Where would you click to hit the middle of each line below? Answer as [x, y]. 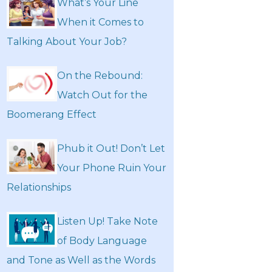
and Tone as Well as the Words [81, 260]
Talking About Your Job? [67, 42]
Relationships [39, 187]
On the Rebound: [100, 76]
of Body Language [102, 241]
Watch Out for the [102, 95]
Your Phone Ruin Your [112, 168]
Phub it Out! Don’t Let [111, 148]
